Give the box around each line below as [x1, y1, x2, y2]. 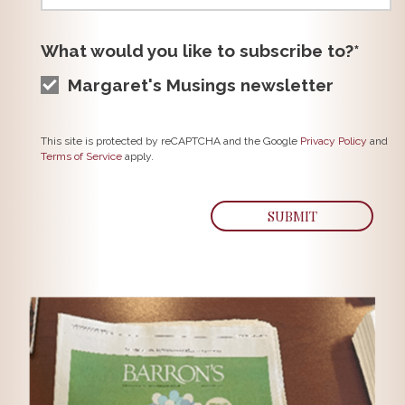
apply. [122, 150, 154, 163]
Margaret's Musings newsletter [68, 75, 334, 95]
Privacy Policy [300, 135, 367, 147]
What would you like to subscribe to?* [41, 41, 360, 61]
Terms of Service [41, 150, 122, 163]
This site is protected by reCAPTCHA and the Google [41, 135, 300, 147]
